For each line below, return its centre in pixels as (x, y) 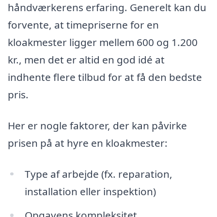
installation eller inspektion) (90, 191)
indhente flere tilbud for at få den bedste (105, 77)
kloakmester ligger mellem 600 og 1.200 (103, 42)
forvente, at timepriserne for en (83, 25)
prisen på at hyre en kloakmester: (88, 143)
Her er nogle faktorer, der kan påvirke (97, 125)
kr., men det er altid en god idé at (86, 60)
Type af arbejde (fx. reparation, (98, 174)
